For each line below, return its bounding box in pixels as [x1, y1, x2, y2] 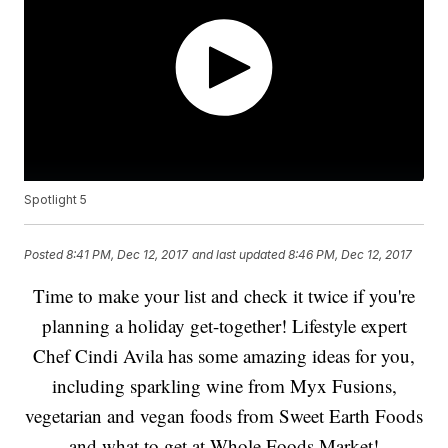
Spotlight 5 [24, 192, 88, 208]
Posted [24, 246, 67, 262]
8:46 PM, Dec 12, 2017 [288, 246, 413, 262]
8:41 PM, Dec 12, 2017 [66, 246, 189, 262]
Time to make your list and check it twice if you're [33, 283, 415, 309]
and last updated [192, 246, 286, 262]
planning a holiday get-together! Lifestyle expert [41, 313, 407, 339]
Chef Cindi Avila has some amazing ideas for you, [33, 343, 415, 369]
